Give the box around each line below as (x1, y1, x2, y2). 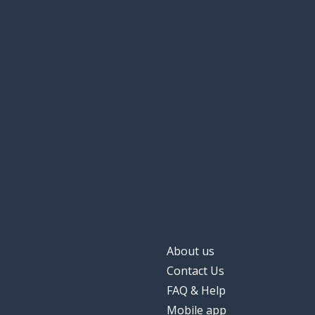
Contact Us (167, 263, 224, 279)
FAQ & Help (167, 283, 226, 299)
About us (167, 243, 214, 259)
